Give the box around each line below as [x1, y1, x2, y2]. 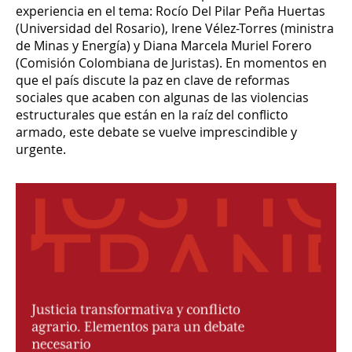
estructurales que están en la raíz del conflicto [16, 105, 288, 123]
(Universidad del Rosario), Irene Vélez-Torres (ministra [16, 19, 334, 37]
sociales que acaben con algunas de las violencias [16, 88, 309, 106]
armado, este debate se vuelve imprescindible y [16, 123, 297, 141]
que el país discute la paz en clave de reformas [16, 71, 290, 89]
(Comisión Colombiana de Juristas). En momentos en [16, 53, 327, 71]
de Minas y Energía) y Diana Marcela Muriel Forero [16, 36, 312, 54]
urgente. [16, 140, 66, 158]
